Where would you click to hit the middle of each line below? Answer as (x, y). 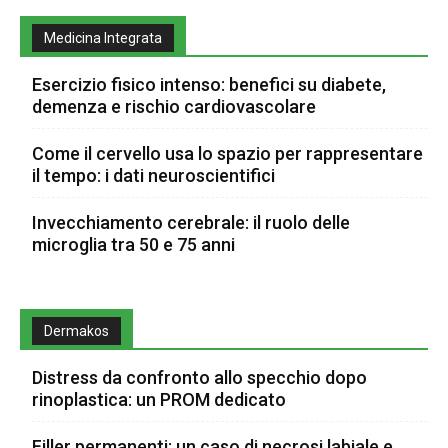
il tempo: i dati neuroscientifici (153, 176)
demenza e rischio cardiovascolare (174, 107)
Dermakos (76, 331)
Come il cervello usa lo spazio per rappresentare (227, 154)
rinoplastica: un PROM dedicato (159, 400)
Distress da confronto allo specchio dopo (199, 378)
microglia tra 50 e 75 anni (133, 245)
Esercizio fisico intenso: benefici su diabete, (209, 85)
